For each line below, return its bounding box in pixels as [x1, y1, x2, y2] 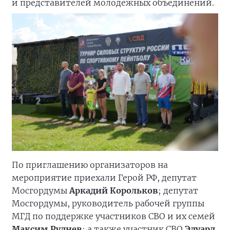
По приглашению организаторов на [12, 160, 168, 170]
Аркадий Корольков [69, 185, 158, 196]
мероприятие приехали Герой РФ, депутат [12, 172, 197, 183]
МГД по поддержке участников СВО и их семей [12, 211, 215, 221]
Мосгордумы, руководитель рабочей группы [12, 198, 204, 208]
